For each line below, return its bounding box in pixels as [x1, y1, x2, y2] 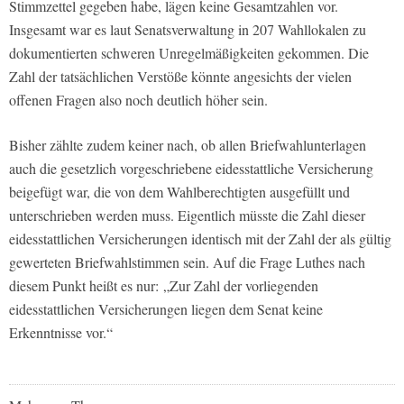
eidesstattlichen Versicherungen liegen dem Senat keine [9, 298, 323, 318]
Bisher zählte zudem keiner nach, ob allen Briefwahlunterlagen [9, 134, 366, 154]
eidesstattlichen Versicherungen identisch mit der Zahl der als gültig [9, 228, 391, 248]
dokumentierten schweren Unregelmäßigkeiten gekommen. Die [9, 42, 369, 62]
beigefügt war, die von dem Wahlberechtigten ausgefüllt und [9, 181, 350, 201]
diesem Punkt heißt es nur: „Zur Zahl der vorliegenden [9, 275, 318, 295]
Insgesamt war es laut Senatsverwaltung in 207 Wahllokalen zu [9, 19, 366, 39]
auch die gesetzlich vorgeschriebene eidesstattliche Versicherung [9, 158, 373, 178]
